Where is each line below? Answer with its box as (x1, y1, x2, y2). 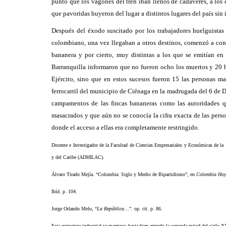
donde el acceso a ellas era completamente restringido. (51, 124, 199, 131)
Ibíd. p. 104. (51, 189, 77, 194)
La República (97, 206, 124, 211)
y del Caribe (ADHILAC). (51, 154, 104, 160)
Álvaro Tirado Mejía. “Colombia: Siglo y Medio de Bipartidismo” (51, 172, 187, 177)
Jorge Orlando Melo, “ (51, 206, 97, 211)
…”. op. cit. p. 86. (124, 206, 162, 211)
